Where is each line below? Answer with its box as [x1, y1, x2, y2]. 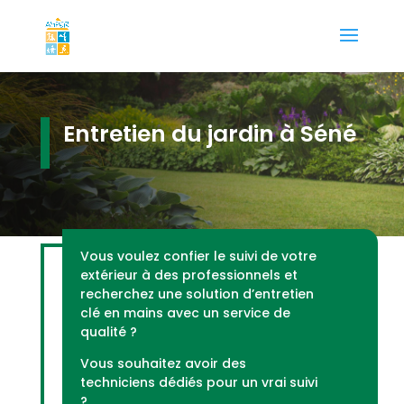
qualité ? [79, 322, 137, 341]
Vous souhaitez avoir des [79, 353, 246, 372]
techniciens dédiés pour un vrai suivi [79, 372, 317, 391]
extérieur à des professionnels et [79, 265, 298, 284]
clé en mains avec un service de [79, 303, 290, 322]
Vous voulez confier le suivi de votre [79, 246, 317, 265]
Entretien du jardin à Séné [62, 118, 356, 151]
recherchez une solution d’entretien [79, 284, 314, 303]
